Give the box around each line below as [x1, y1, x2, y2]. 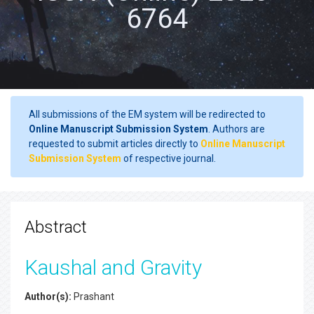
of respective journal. [121, 153, 216, 164]
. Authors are [208, 123, 265, 135]
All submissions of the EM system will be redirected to [29, 109, 266, 120]
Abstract [25, 217, 87, 237]
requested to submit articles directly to [29, 138, 200, 149]
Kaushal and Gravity [25, 255, 202, 280]
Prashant [71, 291, 114, 302]
